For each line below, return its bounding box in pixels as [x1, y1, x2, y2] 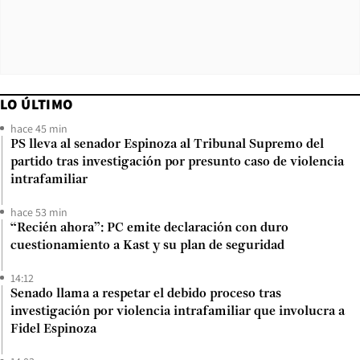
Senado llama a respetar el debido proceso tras [10, 287, 281, 301]
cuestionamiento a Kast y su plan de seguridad [10, 239, 284, 252]
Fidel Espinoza [10, 322, 96, 336]
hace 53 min [10, 204, 67, 219]
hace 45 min [10, 121, 67, 136]
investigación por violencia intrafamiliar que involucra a [10, 305, 345, 318]
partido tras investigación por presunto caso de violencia [10, 155, 344, 169]
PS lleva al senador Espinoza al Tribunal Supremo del [10, 137, 324, 151]
